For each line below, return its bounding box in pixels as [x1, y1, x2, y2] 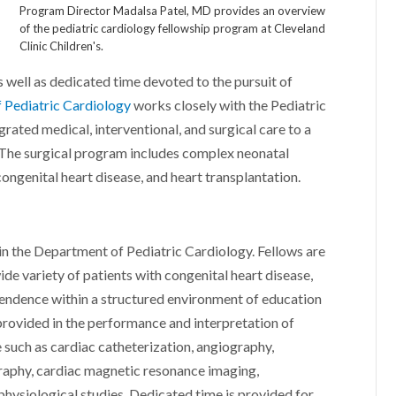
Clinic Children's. [19, 39, 103, 55]
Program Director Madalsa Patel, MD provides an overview [19, 4, 325, 19]
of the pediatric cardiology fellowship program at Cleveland [19, 21, 325, 37]
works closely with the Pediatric [131, 96, 327, 115]
